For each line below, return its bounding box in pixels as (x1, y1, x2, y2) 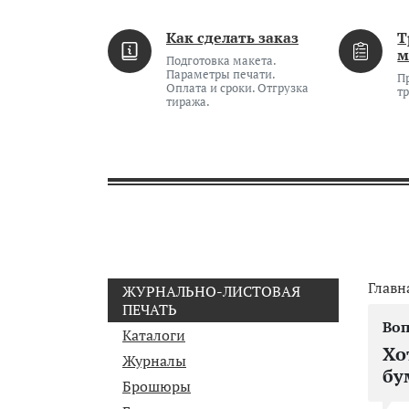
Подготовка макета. (166, 53, 276, 68)
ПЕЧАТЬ (122, 299, 177, 320)
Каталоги (122, 325, 185, 345)
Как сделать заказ (166, 27, 299, 47)
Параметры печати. (166, 67, 275, 82)
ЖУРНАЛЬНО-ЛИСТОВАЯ (122, 281, 300, 301)
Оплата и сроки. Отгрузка (166, 80, 309, 96)
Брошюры (122, 376, 191, 396)
